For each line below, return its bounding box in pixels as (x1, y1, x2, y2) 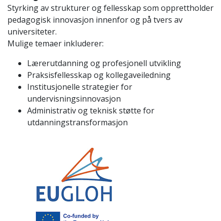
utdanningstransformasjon (27, 116, 128, 128)
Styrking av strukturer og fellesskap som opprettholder (7, 2, 214, 13)
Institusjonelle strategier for (27, 81, 132, 92)
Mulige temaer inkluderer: (7, 37, 104, 49)
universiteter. (7, 26, 57, 37)
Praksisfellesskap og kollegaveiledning (27, 69, 171, 80)
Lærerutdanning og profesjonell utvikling (27, 57, 181, 69)
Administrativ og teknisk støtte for (27, 105, 154, 116)
